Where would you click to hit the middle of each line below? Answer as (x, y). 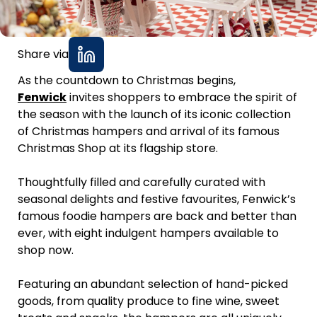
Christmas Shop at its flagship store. (118, 149)
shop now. (46, 250)
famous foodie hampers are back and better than (157, 217)
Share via (43, 54)
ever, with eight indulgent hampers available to (148, 234)
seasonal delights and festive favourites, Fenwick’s (157, 200)
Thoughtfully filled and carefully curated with (142, 183)
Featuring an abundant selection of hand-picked (153, 284)
